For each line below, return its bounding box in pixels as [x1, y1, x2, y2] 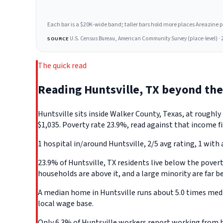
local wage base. [38, 198, 94, 209]
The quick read [38, 60, 87, 71]
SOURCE [47, 35, 69, 43]
